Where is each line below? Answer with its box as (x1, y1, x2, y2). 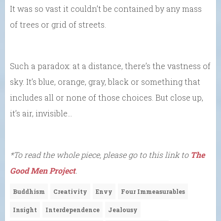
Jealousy (108, 205, 138, 214)
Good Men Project (10, 165, 75, 176)
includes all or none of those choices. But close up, (10, 92, 203, 103)
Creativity (53, 187, 87, 195)
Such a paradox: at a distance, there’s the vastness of (10, 60, 211, 71)
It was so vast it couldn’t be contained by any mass (10, 3, 202, 14)
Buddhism (13, 187, 45, 195)
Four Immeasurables (121, 187, 185, 195)
